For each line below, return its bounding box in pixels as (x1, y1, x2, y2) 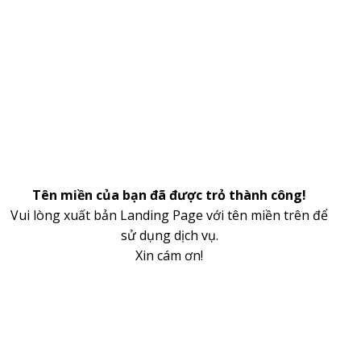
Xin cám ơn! (135, 247, 203, 264)
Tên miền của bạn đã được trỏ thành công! (32, 186, 306, 204)
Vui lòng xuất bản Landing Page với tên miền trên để (10, 206, 328, 224)
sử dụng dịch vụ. (120, 226, 218, 244)
